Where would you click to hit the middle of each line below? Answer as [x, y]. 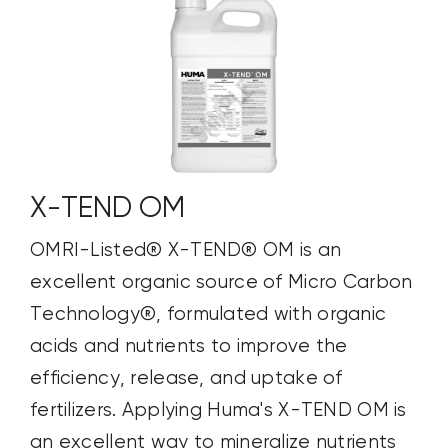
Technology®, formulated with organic [208, 314]
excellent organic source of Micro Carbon [221, 282]
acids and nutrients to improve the [188, 346]
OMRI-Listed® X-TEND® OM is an [185, 250]
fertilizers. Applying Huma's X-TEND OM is [218, 410]
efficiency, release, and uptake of [186, 378]
